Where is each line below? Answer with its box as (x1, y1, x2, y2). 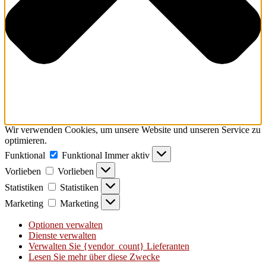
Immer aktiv (104, 150, 152, 161)
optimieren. (5, 135, 47, 146)
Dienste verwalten (28, 230, 96, 241)
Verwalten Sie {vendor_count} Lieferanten (28, 241, 189, 252)
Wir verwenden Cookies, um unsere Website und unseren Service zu (5, 125, 261, 135)
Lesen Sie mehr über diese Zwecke (28, 252, 160, 262)
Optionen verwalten (28, 220, 103, 230)
